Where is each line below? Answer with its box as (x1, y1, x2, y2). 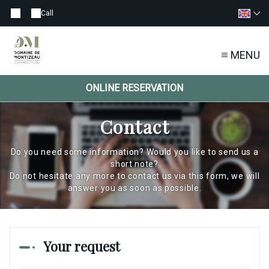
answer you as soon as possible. (67, 183, 202, 193)
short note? (110, 159, 159, 169)
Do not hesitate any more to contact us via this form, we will (9, 171, 260, 181)
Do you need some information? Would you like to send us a (10, 147, 259, 157)
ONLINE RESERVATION (86, 82, 183, 94)
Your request (43, 237, 120, 256)
